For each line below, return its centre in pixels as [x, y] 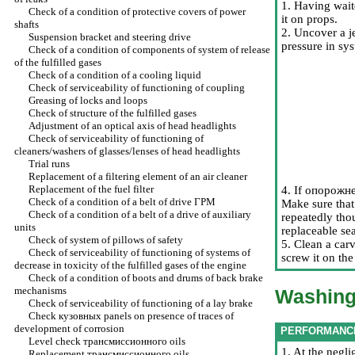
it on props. [309, 19]
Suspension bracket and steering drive [110, 37]
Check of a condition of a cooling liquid [115, 75]
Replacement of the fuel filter [91, 189]
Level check [56, 341]
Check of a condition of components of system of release [149, 50]
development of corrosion [69, 328]
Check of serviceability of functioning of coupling [137, 88]
